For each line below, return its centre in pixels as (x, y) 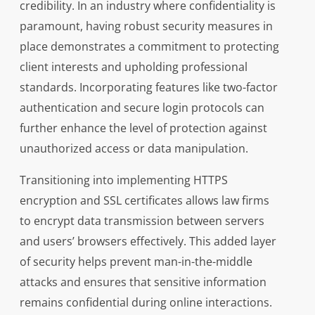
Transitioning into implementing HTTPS (123, 180)
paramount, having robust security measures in (146, 26)
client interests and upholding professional (133, 67)
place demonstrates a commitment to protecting (149, 47)
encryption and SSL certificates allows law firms (144, 201)
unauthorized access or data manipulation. (134, 149)
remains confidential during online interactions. (146, 303)
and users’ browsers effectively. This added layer (148, 242)
